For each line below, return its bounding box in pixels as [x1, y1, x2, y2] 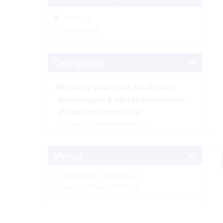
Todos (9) [62, 13, 92, 23]
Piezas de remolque [58, 106, 140, 117]
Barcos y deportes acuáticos [55, 81, 173, 92]
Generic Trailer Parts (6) [61, 181, 140, 191]
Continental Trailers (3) [61, 171, 138, 181]
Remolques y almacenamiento [58, 94, 186, 105]
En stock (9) [62, 26, 100, 35]
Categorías [52, 56, 105, 69]
